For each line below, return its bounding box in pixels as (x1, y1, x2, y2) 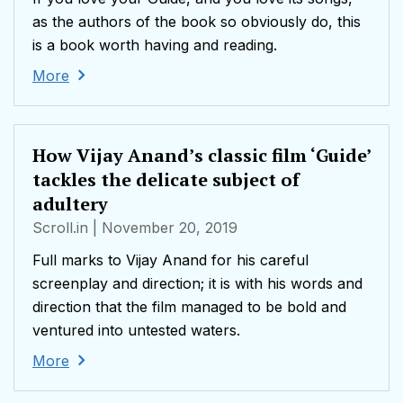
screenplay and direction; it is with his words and (32, 274, 363, 293)
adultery (32, 192, 108, 217)
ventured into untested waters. (32, 321, 240, 340)
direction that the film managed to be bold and (32, 298, 346, 317)
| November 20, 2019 (93, 219, 237, 237)
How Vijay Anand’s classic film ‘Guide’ (32, 143, 371, 168)
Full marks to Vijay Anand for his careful (32, 251, 309, 270)
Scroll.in (32, 219, 88, 237)
